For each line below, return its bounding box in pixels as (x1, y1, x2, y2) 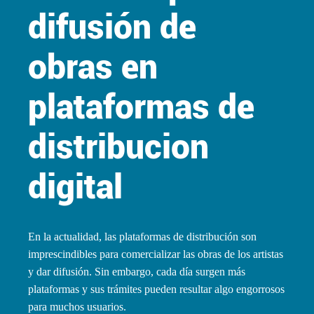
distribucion (28, 126, 209, 167)
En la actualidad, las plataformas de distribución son (28, 230, 257, 243)
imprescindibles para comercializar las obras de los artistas (28, 247, 283, 260)
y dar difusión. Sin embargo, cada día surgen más (28, 265, 245, 278)
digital (28, 166, 123, 207)
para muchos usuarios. (28, 300, 126, 313)
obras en (28, 46, 158, 87)
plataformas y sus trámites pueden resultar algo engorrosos (28, 282, 285, 295)
